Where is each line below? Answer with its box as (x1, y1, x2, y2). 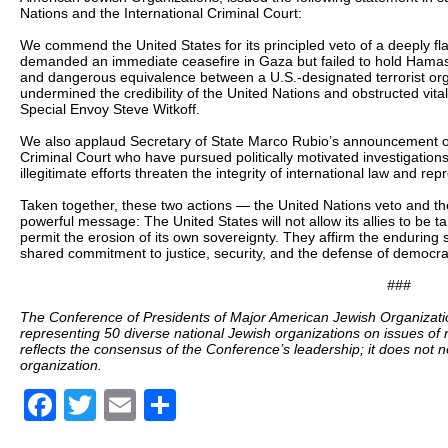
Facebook (56, 386, 198, 423)
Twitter (96, 386, 191, 423)
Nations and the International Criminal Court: (20, 4, 302, 21)
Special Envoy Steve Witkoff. (20, 100, 200, 117)
